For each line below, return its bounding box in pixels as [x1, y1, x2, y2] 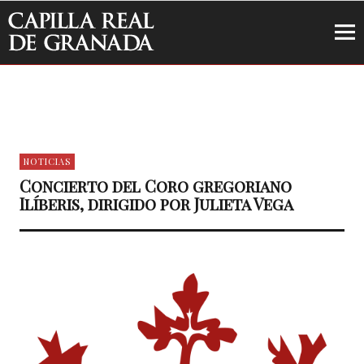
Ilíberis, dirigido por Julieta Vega [19, 193, 293, 214]
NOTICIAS [23, 155, 71, 167]
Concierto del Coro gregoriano [19, 175, 292, 197]
